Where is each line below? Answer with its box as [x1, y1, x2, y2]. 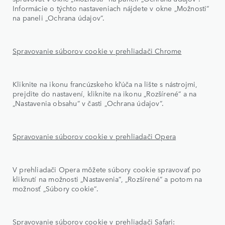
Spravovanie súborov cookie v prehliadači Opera [13, 131, 176, 141]
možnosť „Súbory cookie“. [13, 183, 98, 193]
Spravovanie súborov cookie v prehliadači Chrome [13, 45, 182, 56]
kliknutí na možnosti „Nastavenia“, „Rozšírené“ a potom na [13, 173, 202, 184]
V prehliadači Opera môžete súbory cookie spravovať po [13, 164, 201, 174]
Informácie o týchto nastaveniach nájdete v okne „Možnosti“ [13, 3, 209, 13]
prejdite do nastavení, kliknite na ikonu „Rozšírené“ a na [13, 88, 197, 98]
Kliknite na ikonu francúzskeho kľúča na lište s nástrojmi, [13, 78, 198, 89]
